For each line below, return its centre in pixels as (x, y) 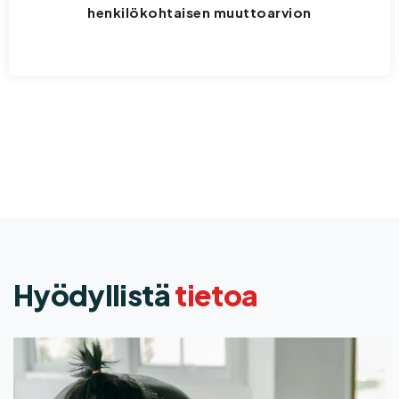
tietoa (216, 295)
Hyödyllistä (94, 295)
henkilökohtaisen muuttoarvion (199, 12)
